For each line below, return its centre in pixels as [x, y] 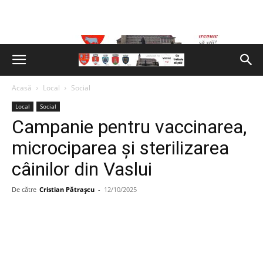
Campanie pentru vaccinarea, [129, 127]
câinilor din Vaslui [82, 169]
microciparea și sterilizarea [120, 148]
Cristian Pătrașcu [67, 189]
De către [24, 189]
